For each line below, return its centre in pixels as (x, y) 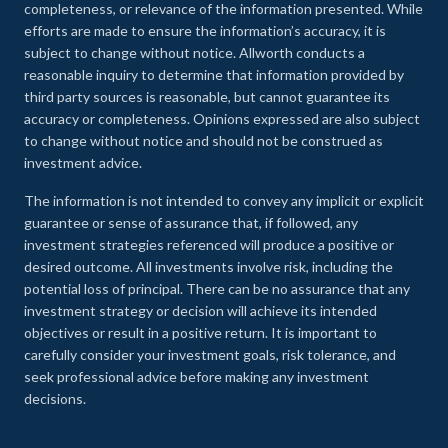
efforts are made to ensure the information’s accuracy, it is (205, 31)
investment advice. (83, 163)
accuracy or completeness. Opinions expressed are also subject (222, 119)
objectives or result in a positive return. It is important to (200, 333)
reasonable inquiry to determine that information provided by (214, 75)
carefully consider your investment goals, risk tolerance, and (210, 355)
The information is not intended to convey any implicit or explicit (224, 201)
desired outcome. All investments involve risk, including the (208, 267)
